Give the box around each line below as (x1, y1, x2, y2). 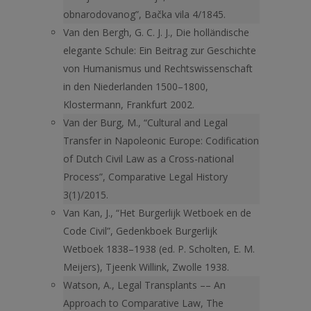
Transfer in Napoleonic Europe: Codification (63, 134, 259, 147)
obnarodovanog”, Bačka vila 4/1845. (63, 8, 226, 21)
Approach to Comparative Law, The (63, 296, 224, 310)
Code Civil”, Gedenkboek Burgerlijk (63, 224, 217, 237)
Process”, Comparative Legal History (63, 170, 228, 183)
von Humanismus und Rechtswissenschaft (63, 62, 253, 75)
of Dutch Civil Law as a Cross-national (63, 152, 234, 165)
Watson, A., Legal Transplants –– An (63, 278, 226, 292)
